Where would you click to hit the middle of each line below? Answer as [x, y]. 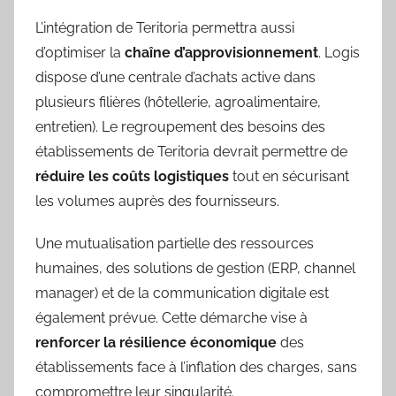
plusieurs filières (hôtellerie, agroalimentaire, [178, 103]
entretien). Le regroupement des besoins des [180, 127]
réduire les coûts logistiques [132, 177]
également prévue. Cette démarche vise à [171, 318]
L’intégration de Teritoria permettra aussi [165, 28]
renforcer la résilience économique [156, 343]
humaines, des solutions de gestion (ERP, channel [195, 269]
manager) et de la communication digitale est [182, 293]
